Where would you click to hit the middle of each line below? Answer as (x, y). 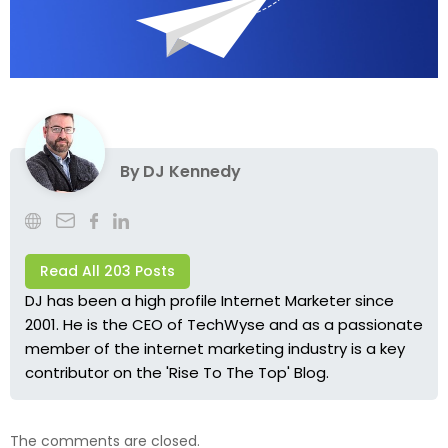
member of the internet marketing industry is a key (215, 348)
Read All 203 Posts (107, 271)
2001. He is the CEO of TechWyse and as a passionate (224, 324)
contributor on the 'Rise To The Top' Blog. (177, 372)
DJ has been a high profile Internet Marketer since (209, 300)
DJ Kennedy (192, 171)
